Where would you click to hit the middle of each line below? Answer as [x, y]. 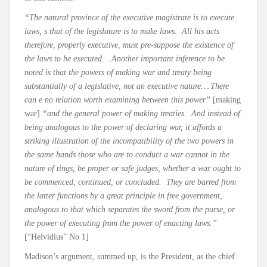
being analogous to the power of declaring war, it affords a [123, 127]
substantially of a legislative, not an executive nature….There [127, 86]
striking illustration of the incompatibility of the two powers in [129, 141]
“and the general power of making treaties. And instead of [141, 114]
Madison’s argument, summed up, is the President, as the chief [130, 257]
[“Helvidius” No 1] [57, 237]
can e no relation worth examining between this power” [119, 100]
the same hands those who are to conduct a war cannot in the [127, 155]
